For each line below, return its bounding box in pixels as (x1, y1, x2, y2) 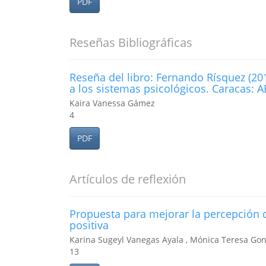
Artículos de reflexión (69, 171, 186, 187)
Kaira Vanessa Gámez (69, 97, 155, 109)
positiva (69, 218, 109, 232)
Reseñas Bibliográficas (69, 34, 192, 50)
